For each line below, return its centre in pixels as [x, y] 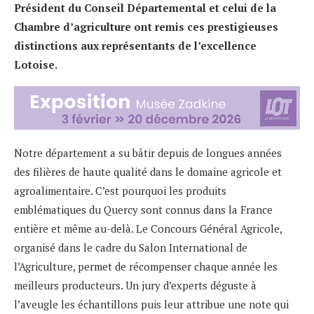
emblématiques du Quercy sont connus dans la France [143, 210]
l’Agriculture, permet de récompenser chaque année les [146, 267]
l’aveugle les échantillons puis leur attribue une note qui [151, 305]
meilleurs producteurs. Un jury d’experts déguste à [135, 286]
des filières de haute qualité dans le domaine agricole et [148, 172]
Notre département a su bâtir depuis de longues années [148, 153]
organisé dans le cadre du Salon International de [131, 248]
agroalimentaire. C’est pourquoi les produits [120, 191]
